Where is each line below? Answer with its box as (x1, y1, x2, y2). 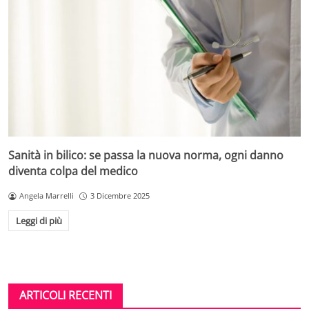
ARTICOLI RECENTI (19, 287, 112, 303)
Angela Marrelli (19, 190, 74, 201)
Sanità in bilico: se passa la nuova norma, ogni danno (8, 148, 283, 163)
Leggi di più (15, 214, 62, 227)
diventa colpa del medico (8, 163, 138, 179)
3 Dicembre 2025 (90, 190, 150, 201)
